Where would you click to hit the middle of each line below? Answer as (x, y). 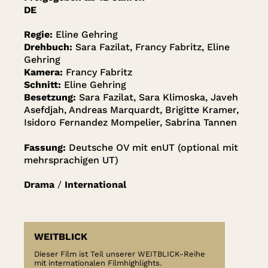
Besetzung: (51, 98)
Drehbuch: (50, 47)
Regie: (40, 35)
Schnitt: (44, 85)
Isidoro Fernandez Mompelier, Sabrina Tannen (130, 123)
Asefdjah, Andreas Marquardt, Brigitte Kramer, (131, 110)
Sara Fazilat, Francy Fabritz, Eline (153, 47)
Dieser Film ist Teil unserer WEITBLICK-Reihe (120, 254)
